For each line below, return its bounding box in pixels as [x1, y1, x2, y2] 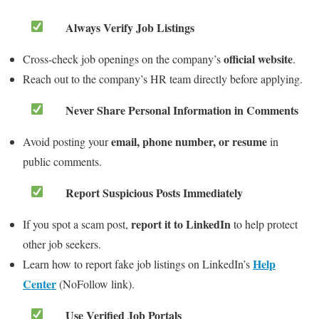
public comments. [23, 154, 102, 169]
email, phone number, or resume [111, 133, 267, 150]
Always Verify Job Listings [66, 19, 194, 36]
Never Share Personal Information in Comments [66, 102, 298, 119]
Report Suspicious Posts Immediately [66, 184, 243, 202]
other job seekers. [23, 236, 101, 252]
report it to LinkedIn [131, 216, 231, 233]
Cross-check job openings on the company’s [23, 51, 224, 67]
